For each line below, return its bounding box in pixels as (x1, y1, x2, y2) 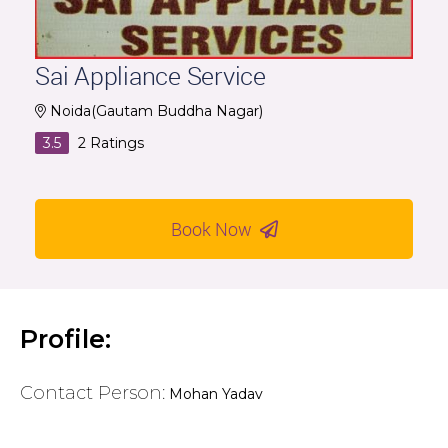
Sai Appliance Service (35, 58, 266, 92)
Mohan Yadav (169, 384, 263, 403)
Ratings (86, 133, 144, 152)
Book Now (170, 216, 260, 241)
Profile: (20, 323, 111, 354)
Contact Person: (20, 381, 165, 404)
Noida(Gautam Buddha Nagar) (50, 101, 263, 120)
